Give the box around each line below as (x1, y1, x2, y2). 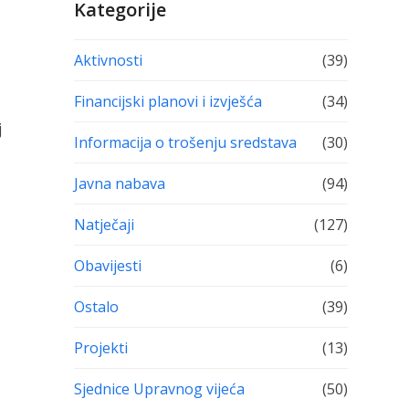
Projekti (73, 338, 128, 358)
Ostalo (73, 297, 119, 317)
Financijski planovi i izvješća (73, 91, 262, 111)
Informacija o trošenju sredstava (73, 132, 297, 152)
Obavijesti (73, 256, 142, 276)
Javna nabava (73, 173, 165, 194)
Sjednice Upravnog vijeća (73, 379, 245, 399)
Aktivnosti (73, 50, 142, 70)
